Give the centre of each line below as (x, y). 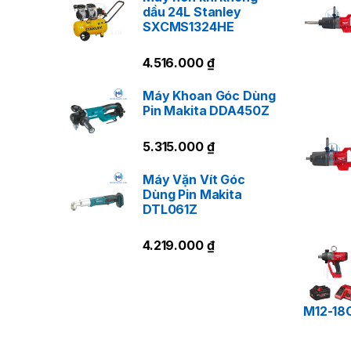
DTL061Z (170, 210)
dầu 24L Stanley (192, 11)
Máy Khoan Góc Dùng (209, 95)
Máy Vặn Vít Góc (194, 180)
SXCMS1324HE (188, 26)
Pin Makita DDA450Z (206, 110)
